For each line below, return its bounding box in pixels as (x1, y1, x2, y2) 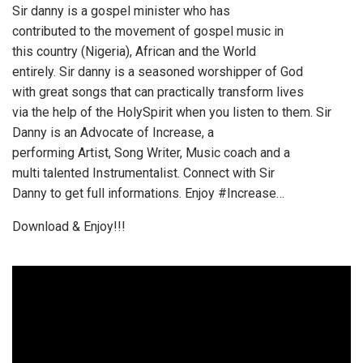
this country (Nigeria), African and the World (12, 44, 256, 59)
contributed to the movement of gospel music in (12, 23, 284, 39)
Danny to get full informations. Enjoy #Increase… (12, 186, 284, 201)
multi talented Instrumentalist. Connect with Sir (12, 165, 275, 181)
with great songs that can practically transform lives (12, 84, 304, 100)
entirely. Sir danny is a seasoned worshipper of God (12, 64, 303, 79)
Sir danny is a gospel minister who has (12, 3, 230, 19)
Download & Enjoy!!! (12, 219, 126, 234)
